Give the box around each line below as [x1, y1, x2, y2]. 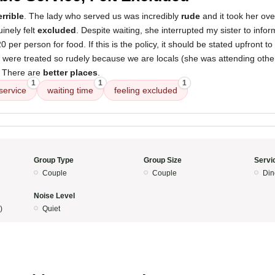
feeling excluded [114, 85, 177, 95]
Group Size [144, 156, 182, 165]
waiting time [47, 85, 93, 95]
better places [43, 68, 98, 77]
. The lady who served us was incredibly [24, 11, 181, 21]
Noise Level [33, 192, 75, 200]
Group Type [33, 156, 74, 165]
